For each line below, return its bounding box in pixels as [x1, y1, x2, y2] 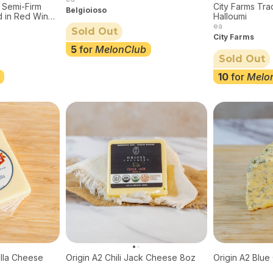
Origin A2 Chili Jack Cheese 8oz [65, 252, 196, 263]
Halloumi [213, 11, 247, 22]
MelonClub [94, 43, 146, 56]
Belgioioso [65, 5, 107, 15]
